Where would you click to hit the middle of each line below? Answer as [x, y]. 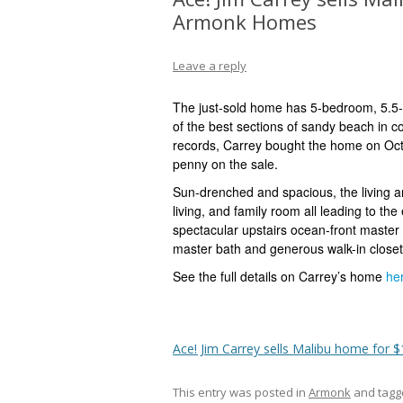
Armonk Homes [245, 22]
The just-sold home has [242, 107]
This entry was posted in [241, 392]
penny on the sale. [225, 164]
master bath [207, 248]
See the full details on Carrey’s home [279, 276]
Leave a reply [210, 66]
